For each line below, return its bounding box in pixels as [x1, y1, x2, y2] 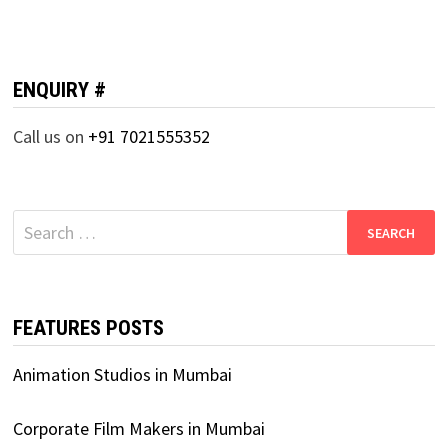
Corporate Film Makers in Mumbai [12, 417, 265, 441]
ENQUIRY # [12, 78, 106, 103]
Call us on [12, 125, 88, 149]
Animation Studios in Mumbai [12, 363, 232, 387]
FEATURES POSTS [12, 316, 164, 341]
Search [11, 211, 62, 235]
